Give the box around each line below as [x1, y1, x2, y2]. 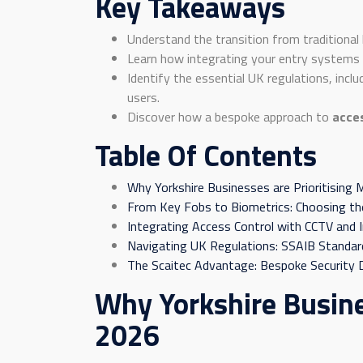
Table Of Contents [95, 133, 317, 177]
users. [127, 88, 160, 107]
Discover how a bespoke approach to [127, 107, 332, 126]
